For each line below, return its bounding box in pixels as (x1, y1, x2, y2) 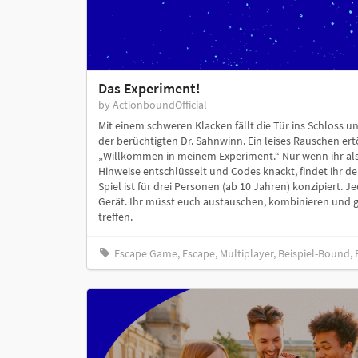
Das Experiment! (97, 79, 201, 98)
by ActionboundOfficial (97, 97, 207, 113)
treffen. (97, 209, 133, 225)
